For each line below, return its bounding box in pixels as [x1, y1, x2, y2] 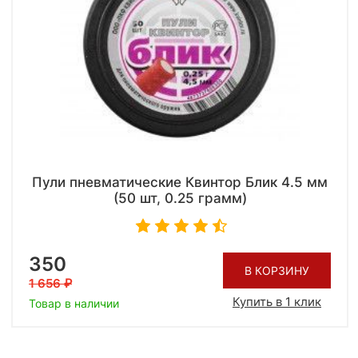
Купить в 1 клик [233, 294, 321, 310]
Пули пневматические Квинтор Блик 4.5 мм [32, 173, 328, 190]
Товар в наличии [29, 296, 119, 310]
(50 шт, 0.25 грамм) [113, 189, 247, 206]
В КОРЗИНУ [245, 264, 309, 278]
